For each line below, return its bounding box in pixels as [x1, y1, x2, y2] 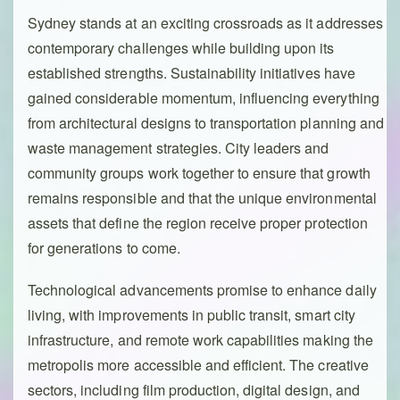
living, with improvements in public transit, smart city [28, 304, 355, 326]
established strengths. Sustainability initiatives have [28, 62, 355, 84]
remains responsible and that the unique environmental [28, 187, 377, 209]
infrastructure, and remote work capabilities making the [28, 329, 373, 351]
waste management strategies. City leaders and [28, 137, 329, 159]
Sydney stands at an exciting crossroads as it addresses [28, 12, 383, 34]
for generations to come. [28, 237, 180, 259]
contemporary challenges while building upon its [28, 37, 335, 59]
